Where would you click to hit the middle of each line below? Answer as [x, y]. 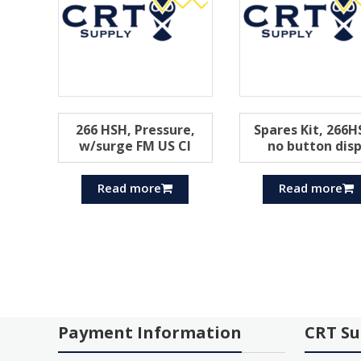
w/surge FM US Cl [135, 145]
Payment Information [150, 333]
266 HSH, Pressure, [135, 129]
